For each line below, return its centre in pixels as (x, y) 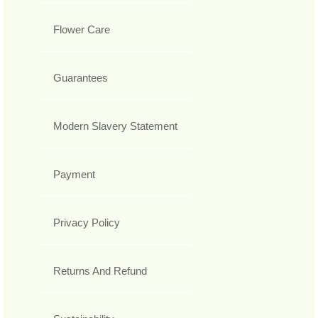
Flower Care (82, 30)
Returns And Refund (100, 271)
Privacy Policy (87, 223)
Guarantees (81, 78)
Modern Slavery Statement (115, 126)
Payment (74, 175)
